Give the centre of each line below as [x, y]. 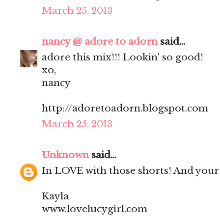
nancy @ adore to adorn [100, 42]
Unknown [65, 155]
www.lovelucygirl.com [95, 209]
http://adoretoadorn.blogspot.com [125, 109]
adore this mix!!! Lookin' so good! [123, 57]
